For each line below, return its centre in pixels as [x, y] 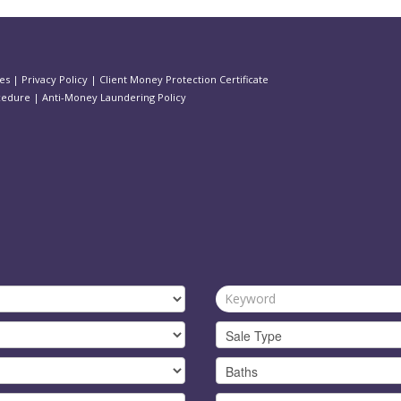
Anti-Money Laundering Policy [114, 97]
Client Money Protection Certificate [184, 79]
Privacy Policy [55, 79]
